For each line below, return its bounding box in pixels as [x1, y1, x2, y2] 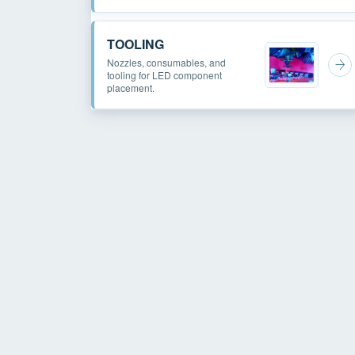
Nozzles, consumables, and [107, 55, 226, 69]
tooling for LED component [107, 67, 222, 82]
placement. [107, 80, 155, 94]
